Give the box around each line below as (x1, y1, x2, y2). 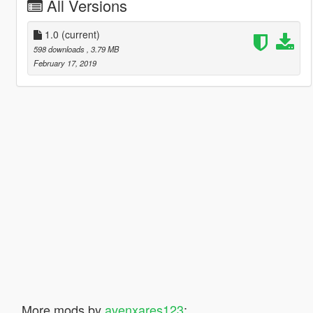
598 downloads (33, 43, 87, 54)
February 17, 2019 (33, 57, 96, 68)
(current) (61, 27, 100, 41)
